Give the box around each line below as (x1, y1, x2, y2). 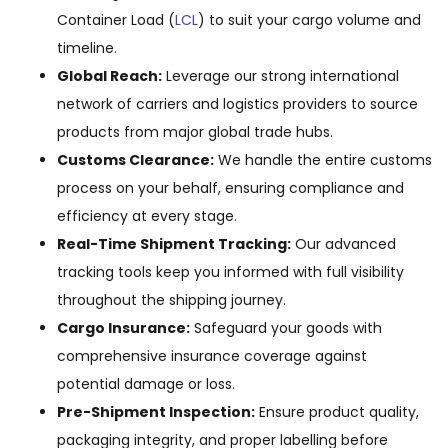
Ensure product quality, (255, 401, 419, 422)
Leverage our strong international (162, 65, 399, 86)
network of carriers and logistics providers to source (57, 93, 418, 114)
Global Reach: (57, 65, 162, 86)
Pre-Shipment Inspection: (57, 401, 255, 422)
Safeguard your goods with (190, 317, 382, 338)
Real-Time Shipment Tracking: (57, 233, 291, 254)
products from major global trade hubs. (57, 121, 333, 142)
